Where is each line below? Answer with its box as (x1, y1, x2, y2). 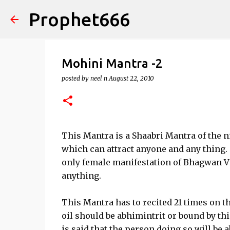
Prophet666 (29, 9, 130, 30)
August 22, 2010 (108, 74, 154, 82)
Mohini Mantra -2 (61, 56, 163, 70)
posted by (61, 74, 90, 82)
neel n (90, 74, 107, 82)
